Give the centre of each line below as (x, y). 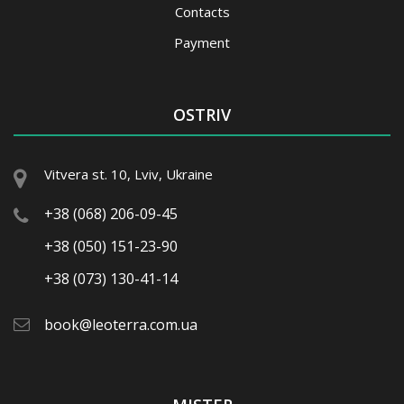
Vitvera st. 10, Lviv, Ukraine (129, 174)
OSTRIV (202, 114)
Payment (202, 42)
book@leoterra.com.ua (121, 325)
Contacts (202, 11)
